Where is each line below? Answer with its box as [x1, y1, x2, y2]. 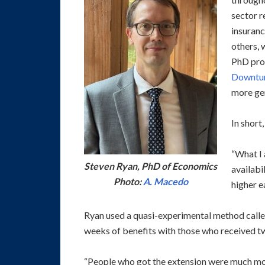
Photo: [113, 176, 143, 188]
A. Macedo [143, 176, 188, 188]
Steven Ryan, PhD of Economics [84, 160, 217, 172]
